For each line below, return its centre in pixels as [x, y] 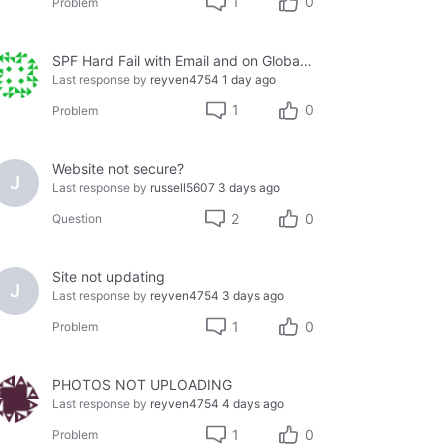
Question [76, 219]
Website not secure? [117, 168]
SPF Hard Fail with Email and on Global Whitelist [305, 60]
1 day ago [248, 79]
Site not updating [108, 276]
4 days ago [252, 404]
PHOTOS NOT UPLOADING [141, 385]
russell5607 [182, 187]
